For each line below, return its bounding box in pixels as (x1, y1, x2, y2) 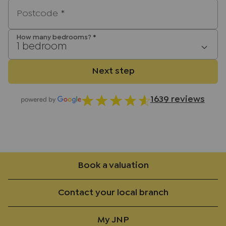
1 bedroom (17, 42, 67, 51)
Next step (91, 67, 135, 75)
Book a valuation (77, 161, 149, 169)
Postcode (17, 10, 61, 18)
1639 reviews (150, 96, 205, 104)
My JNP (97, 216, 129, 224)
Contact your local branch (58, 189, 168, 197)
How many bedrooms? (17, 34, 93, 40)
